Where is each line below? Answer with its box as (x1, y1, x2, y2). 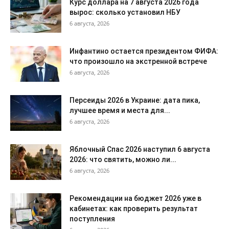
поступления (70, 215, 115, 223)
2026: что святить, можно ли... (70, 155, 176, 164)
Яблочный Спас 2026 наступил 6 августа (70, 145, 210, 154)
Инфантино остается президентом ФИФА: (70, 47, 218, 56)
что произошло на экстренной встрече (70, 57, 207, 66)
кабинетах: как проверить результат (70, 204, 198, 213)
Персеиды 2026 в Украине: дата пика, (70, 96, 200, 105)
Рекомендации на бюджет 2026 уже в (70, 194, 201, 203)
